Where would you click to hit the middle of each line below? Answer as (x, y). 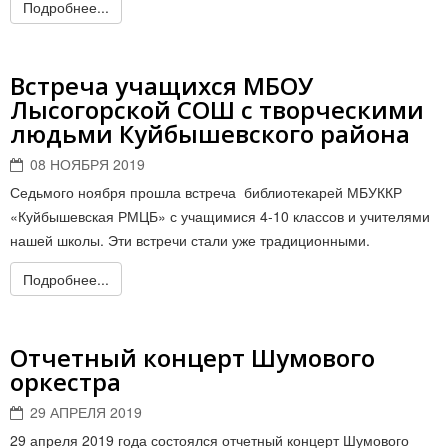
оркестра (65, 381)
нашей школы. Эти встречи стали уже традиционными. (190, 240)
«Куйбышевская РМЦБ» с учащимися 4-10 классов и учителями (220, 216)
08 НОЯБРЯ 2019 (87, 164)
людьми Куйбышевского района (210, 133)
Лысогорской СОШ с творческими (217, 109)
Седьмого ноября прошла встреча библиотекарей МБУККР (206, 192)
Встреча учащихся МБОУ (161, 85)
